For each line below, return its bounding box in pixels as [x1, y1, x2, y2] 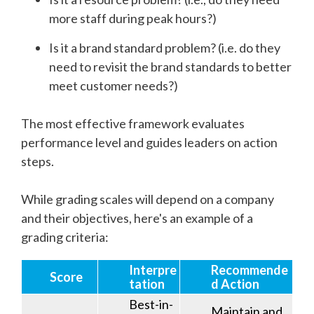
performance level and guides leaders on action [21, 134, 278, 150]
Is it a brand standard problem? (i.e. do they [49, 39, 280, 55]
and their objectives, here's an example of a [21, 210, 253, 226]
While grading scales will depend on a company [21, 191, 274, 207]
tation [129, 275, 165, 292]
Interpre [129, 261, 177, 278]
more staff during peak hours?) [49, 10, 217, 26]
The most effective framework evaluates [21, 115, 245, 131]
